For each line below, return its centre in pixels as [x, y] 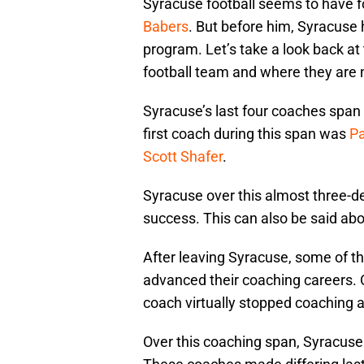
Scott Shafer [183, 156]
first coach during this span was [246, 133]
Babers [166, 26]
